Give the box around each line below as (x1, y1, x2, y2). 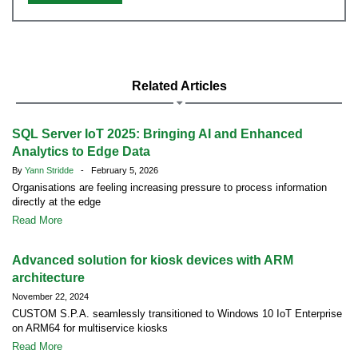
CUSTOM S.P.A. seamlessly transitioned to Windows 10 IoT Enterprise (12, 308, 342, 320)
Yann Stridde (25, 165, 76, 175)
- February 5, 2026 (76, 165, 158, 175)
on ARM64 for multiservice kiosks (12, 322, 168, 334)
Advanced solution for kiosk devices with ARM (12, 253, 293, 267)
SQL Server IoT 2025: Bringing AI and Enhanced (12, 127, 303, 141)
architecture (12, 271, 85, 284)
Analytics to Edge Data (12, 145, 150, 158)
